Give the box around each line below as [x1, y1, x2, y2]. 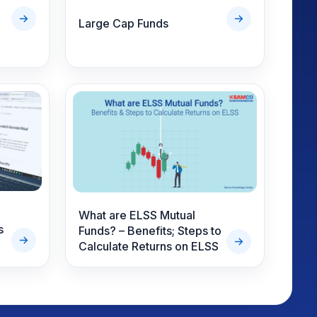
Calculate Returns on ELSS [78, 239, 219, 254]
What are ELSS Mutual [78, 208, 195, 223]
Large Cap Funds [78, 16, 168, 31]
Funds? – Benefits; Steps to [78, 224, 221, 238]
